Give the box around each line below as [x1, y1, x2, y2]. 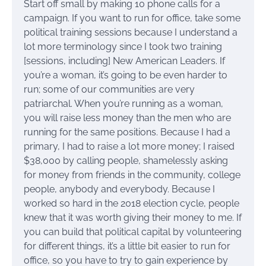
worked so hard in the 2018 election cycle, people [24, 198, 239, 210]
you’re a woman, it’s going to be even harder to [24, 69, 227, 81]
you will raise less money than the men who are [24, 112, 231, 124]
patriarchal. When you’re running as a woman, [24, 98, 223, 110]
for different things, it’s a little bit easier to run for [24, 240, 230, 252]
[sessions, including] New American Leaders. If [24, 55, 225, 67]
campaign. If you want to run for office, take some [24, 12, 240, 24]
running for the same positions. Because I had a [24, 126, 230, 138]
